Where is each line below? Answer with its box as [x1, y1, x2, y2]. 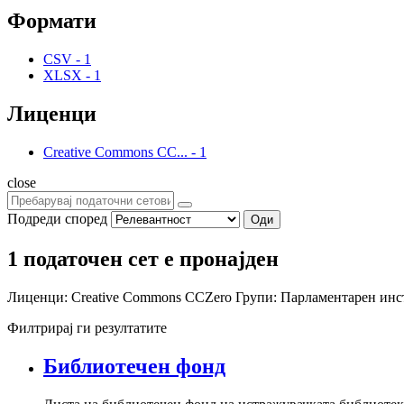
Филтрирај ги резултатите [7, 319, 167, 335]
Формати [7, 9, 96, 33]
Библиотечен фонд [43, 353, 225, 378]
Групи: [235, 289, 277, 305]
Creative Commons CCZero [71, 289, 235, 305]
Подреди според [7, 211, 107, 227]
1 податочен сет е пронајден [7, 246, 279, 271]
